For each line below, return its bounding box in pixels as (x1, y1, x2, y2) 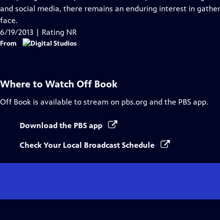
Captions (56, 3, 87, 13)
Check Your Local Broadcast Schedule (20, 140, 157, 150)
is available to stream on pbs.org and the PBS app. (31, 97, 208, 107)
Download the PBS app (20, 121, 104, 130)
